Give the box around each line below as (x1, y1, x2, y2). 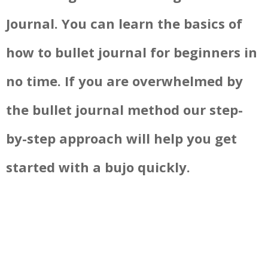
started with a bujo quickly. (6, 158, 190, 176)
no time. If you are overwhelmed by (6, 72, 243, 90)
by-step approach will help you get (6, 129, 237, 148)
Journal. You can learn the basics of (6, 14, 242, 33)
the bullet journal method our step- (6, 100, 243, 119)
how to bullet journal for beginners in (6, 43, 257, 62)
